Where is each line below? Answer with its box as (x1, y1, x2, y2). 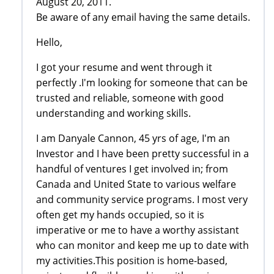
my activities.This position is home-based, (36, 253, 228, 267)
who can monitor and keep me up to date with (36, 238, 249, 252)
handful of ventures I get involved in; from (36, 161, 228, 176)
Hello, (36, 35, 62, 49)
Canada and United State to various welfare (36, 177, 236, 191)
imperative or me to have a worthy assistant (36, 223, 239, 237)
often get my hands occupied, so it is (36, 207, 204, 221)
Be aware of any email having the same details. (36, 10, 250, 24)
